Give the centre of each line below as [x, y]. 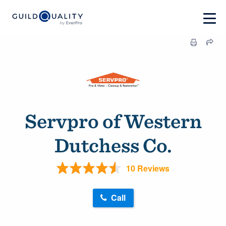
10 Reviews [148, 168]
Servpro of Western [113, 121]
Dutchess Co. [113, 145]
